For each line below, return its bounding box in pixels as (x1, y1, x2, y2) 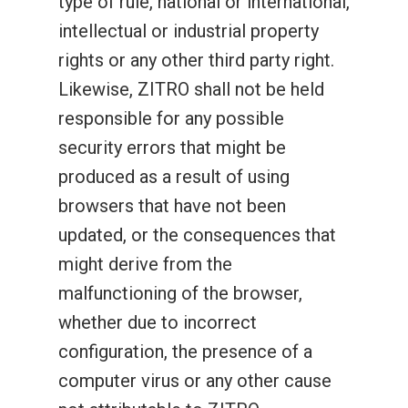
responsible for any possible (58, 107, 284, 129)
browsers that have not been (58, 195, 286, 217)
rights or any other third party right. (58, 49, 334, 71)
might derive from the (58, 253, 232, 275)
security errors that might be (58, 137, 286, 158)
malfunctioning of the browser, (58, 282, 302, 304)
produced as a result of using (58, 166, 290, 188)
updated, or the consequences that (58, 224, 336, 246)
